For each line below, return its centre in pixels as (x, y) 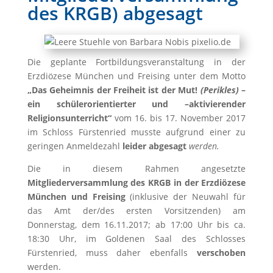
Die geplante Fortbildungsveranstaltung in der (136, 62)
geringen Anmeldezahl (75, 146)
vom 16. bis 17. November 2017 (180, 118)
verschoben (222, 253)
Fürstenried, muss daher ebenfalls (112, 253)
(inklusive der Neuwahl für (186, 197)
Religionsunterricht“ (71, 118)
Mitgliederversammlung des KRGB (99, 183)
